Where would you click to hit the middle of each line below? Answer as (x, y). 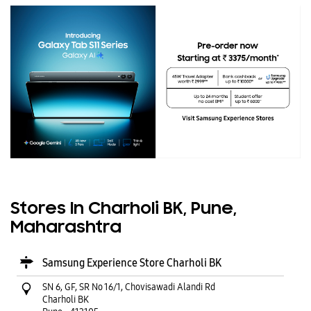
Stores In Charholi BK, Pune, (124, 209)
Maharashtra (66, 228)
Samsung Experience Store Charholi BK (132, 262)
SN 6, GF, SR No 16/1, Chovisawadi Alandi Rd (129, 286)
